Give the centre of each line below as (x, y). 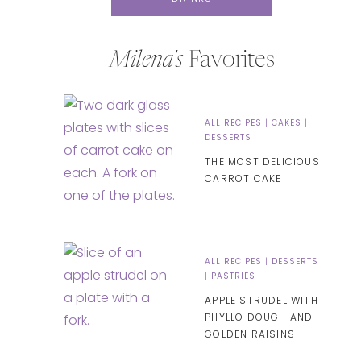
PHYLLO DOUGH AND (259, 317)
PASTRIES (234, 276)
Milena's (146, 61)
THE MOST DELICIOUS (262, 161)
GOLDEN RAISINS (250, 334)
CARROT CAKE (243, 178)
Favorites (228, 61)
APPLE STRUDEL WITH (261, 300)
